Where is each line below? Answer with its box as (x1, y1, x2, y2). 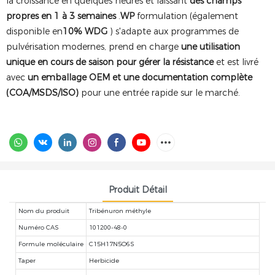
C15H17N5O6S (89, 239, 134, 248)
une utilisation (181, 41, 240, 52)
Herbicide (89, 256, 119, 265)
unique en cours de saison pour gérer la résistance (6, 56, 214, 68)
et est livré (214, 56, 258, 68)
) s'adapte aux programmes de (107, 26, 239, 37)
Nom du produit (18, 206, 69, 215)
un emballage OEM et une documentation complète (28, 72, 252, 83)
